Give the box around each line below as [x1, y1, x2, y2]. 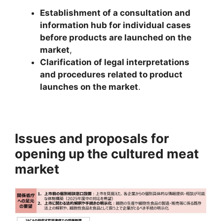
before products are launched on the [40, 33, 191, 43]
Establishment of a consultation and [40, 8, 190, 18]
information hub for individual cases [40, 20, 191, 31]
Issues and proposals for [15, 131, 169, 147]
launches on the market [40, 82, 138, 92]
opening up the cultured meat [15, 146, 199, 162]
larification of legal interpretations [46, 57, 189, 68]
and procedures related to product [40, 70, 183, 80]
